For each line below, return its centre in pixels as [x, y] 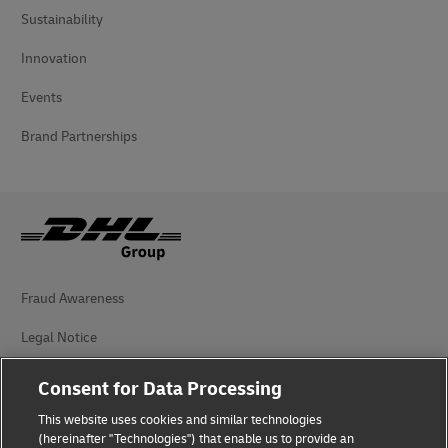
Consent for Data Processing [160, 389]
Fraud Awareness [72, 298]
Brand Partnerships [79, 136]
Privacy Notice [64, 415]
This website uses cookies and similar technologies [180, 420]
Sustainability [62, 19]
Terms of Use [60, 376]
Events [41, 97]
